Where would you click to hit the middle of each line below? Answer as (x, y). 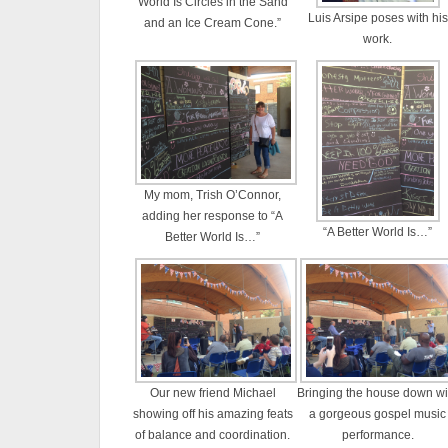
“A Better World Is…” (377, 232)
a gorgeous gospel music (377, 414)
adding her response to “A (212, 216)
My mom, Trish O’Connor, (212, 195)
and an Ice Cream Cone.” (212, 23)
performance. (377, 435)
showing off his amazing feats (212, 414)
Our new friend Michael (212, 393)
